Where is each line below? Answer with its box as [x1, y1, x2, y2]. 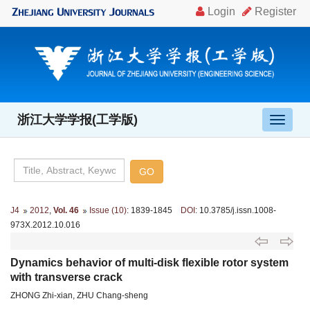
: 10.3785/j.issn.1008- [195, 205, 276, 215]
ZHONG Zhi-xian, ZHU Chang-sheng [10, 290, 148, 300]
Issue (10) [89, 205, 127, 215]
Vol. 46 [53, 205, 79, 215]
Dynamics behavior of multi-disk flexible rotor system [10, 256, 289, 268]
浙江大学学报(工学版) [17, 112, 138, 127]
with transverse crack [10, 271, 122, 283]
